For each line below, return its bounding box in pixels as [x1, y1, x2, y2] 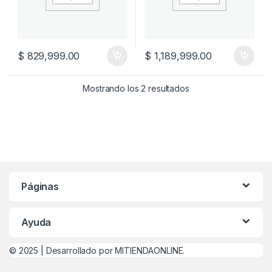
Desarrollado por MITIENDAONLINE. [46, 245, 185, 256]
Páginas [21, 180, 59, 192]
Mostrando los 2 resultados [83, 83, 189, 93]
